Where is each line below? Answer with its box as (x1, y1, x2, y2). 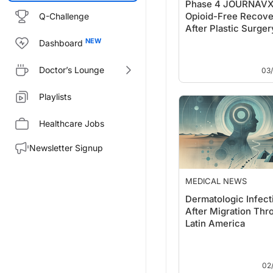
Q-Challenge (39, 11, 89, 21)
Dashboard (39, 38, 83, 48)
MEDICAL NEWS (185, 176, 247, 186)
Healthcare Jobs (39, 118, 104, 129)
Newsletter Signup (29, 143, 103, 153)
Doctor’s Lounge (39, 65, 104, 75)
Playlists (39, 91, 71, 102)
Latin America (185, 218, 245, 229)
